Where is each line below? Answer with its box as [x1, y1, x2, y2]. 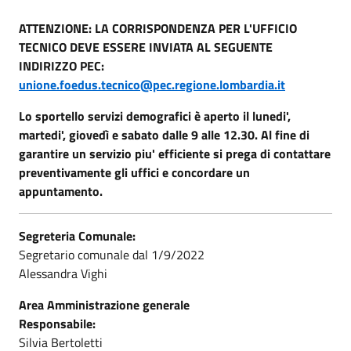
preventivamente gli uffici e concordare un [19, 162, 250, 182]
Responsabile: [19, 313, 96, 333]
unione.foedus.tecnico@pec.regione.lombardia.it [19, 74, 285, 94]
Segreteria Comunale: [19, 226, 139, 245]
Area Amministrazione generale [19, 295, 193, 314]
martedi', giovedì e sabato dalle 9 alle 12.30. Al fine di [19, 125, 309, 144]
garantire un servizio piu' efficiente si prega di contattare [19, 143, 331, 163]
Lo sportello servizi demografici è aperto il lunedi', [19, 106, 291, 125]
